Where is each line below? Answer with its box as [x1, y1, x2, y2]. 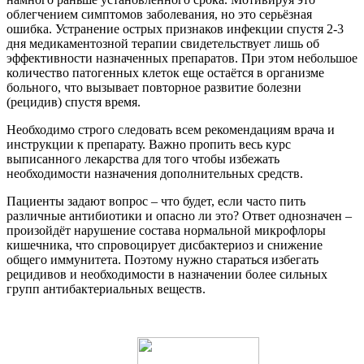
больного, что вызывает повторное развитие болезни [6, 80, 301, 94]
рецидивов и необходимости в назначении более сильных [6, 266, 327, 281]
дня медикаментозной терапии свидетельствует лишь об [6, 36, 319, 50]
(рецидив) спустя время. [6, 94, 141, 109]
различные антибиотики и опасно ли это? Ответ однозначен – [6, 208, 352, 223]
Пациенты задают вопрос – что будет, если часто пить [6, 193, 305, 208]
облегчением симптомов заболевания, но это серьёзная [6, 6, 312, 21]
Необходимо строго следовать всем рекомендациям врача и [6, 122, 335, 136]
